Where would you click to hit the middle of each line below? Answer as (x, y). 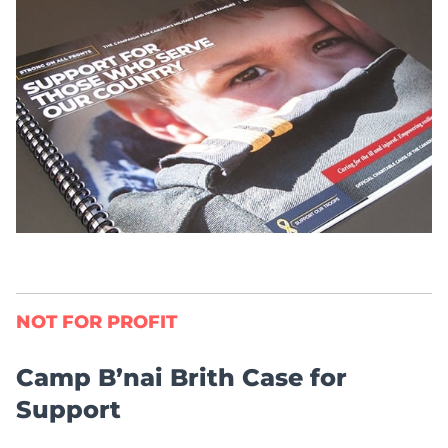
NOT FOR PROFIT (96, 322)
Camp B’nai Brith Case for (181, 378)
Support (68, 410)
